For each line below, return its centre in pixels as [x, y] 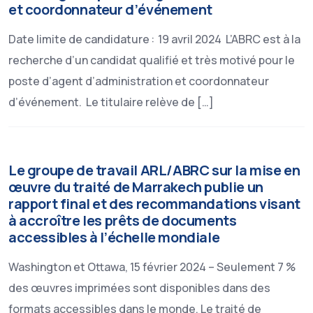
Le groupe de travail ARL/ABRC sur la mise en [154, 170]
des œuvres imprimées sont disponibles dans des [139, 288]
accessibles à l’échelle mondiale [114, 237]
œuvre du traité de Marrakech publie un [136, 187]
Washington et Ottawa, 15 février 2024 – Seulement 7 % [152, 267]
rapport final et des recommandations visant [154, 204]
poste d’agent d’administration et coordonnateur [139, 81]
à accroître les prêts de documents [123, 220]
